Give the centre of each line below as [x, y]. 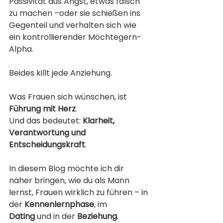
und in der [56, 216]
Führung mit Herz [42, 109]
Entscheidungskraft [47, 145]
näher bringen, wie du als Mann [70, 180]
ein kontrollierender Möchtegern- [75, 37]
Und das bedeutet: [46, 121]
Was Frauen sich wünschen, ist [69, 97]
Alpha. [21, 49]
